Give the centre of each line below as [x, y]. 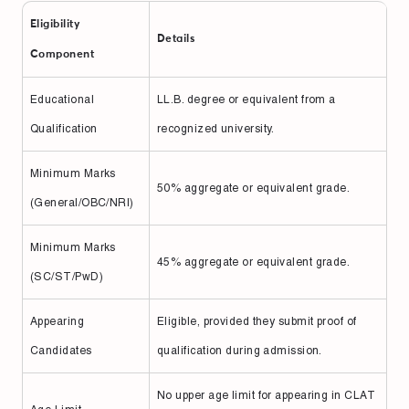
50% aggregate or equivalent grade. [254, 189]
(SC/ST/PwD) [67, 277]
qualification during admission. [240, 351]
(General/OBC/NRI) [82, 203]
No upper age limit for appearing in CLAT [266, 396]
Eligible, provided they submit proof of [257, 322]
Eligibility [55, 25]
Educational [62, 100]
